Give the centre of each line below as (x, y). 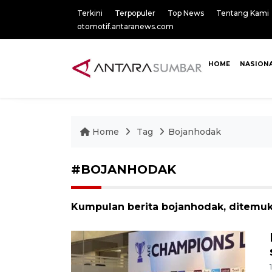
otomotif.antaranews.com (125, 26)
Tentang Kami (243, 13)
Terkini (90, 13)
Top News (186, 13)
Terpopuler (135, 13)
